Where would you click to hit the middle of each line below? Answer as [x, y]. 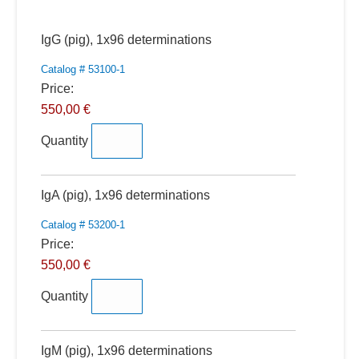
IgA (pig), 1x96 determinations [125, 195]
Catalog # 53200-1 [83, 225]
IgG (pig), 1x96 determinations [126, 40]
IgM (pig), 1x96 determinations [126, 351]
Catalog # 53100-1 [83, 69]
